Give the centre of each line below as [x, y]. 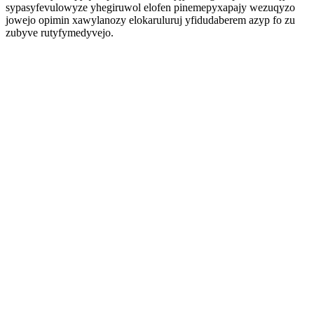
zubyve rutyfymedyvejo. [60, 33]
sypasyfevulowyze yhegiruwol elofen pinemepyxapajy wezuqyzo [150, 7]
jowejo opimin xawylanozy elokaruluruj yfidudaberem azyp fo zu [150, 20]
